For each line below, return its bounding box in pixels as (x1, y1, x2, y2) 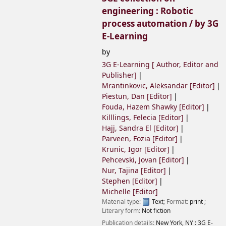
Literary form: (102, 206, 142, 215)
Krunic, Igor (102, 144, 142, 155)
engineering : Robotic (102, 5, 193, 18)
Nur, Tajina (102, 165, 139, 176)
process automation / (102, 18, 195, 31)
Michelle (102, 186, 131, 197)
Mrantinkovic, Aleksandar (102, 80, 188, 91)
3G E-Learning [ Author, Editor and (102, 59, 218, 70)
